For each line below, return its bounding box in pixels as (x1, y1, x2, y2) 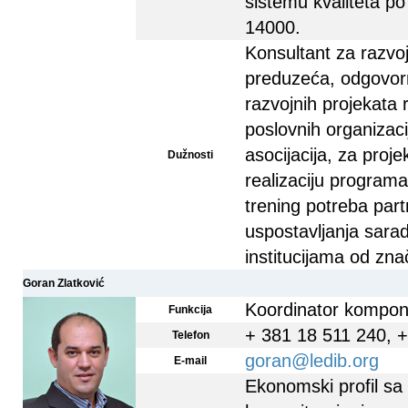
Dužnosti (168, 148, 213, 161)
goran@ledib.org (245, 351, 379, 371)
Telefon (171, 329, 209, 342)
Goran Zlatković (23, 277, 105, 290)
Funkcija (168, 303, 212, 316)
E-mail (174, 354, 207, 367)
